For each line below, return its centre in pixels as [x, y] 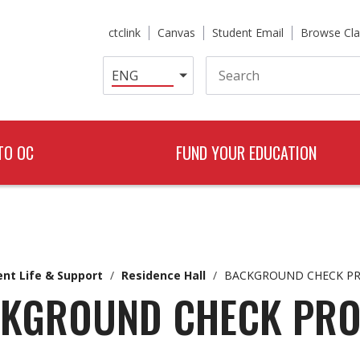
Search [225, 62]
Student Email [248, 33]
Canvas [176, 33]
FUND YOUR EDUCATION [246, 153]
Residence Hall [163, 275]
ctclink [125, 33]
